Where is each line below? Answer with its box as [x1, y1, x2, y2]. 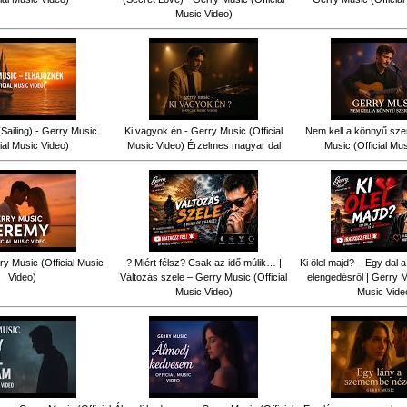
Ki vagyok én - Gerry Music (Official [124, 124, 283, 136]
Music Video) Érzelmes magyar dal [126, 139, 281, 151]
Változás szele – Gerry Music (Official [120, 271, 287, 283]
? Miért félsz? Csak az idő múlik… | [125, 256, 282, 268]
